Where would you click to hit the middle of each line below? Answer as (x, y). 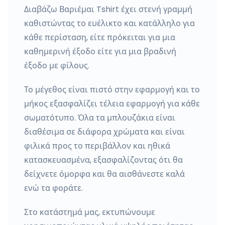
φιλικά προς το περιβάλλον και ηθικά (97, 146)
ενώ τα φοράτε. (53, 188)
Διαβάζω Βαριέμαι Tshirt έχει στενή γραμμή (108, 9)
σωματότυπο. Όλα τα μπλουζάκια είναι (100, 118)
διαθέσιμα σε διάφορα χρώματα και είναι (104, 132)
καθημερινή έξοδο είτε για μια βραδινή (100, 51)
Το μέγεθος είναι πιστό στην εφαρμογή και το (112, 90)
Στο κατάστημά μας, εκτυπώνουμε (90, 212)
